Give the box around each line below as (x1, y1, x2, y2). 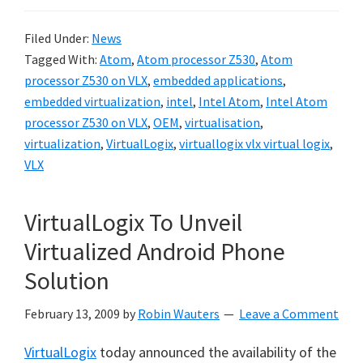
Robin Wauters (138, 305, 220, 322)
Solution (24, 265, 109, 296)
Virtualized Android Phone (24, 236, 285, 267)
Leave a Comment (239, 305, 339, 322)
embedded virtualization (24, 93, 160, 109)
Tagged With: (24, 51, 100, 67)
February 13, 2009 (24, 305, 120, 322)
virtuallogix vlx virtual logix (179, 135, 330, 152)
